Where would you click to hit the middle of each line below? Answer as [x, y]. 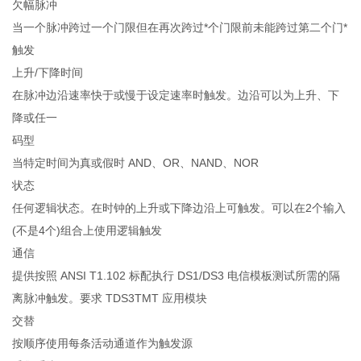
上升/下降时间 [48, 73]
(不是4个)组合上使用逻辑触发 [87, 231]
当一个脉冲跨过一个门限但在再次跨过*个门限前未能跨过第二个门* [180, 28]
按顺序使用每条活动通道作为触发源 [103, 344]
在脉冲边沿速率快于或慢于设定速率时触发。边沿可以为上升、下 [176, 95]
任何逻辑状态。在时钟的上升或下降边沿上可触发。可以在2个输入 [179, 208]
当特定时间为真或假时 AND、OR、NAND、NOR [136, 163]
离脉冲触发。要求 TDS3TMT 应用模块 [110, 299]
